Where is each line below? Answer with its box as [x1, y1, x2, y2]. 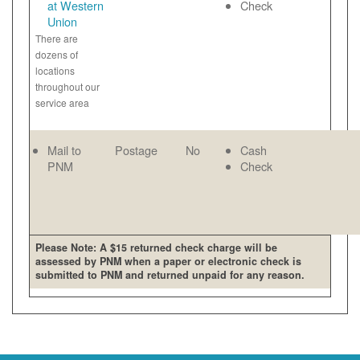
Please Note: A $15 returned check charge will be [35, 240, 278, 256]
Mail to [47, 141, 81, 158]
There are [35, 31, 78, 45]
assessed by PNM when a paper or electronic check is [35, 254, 302, 269]
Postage [115, 141, 157, 158]
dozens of [35, 47, 78, 61]
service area [35, 96, 89, 109]
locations [35, 63, 75, 77]
